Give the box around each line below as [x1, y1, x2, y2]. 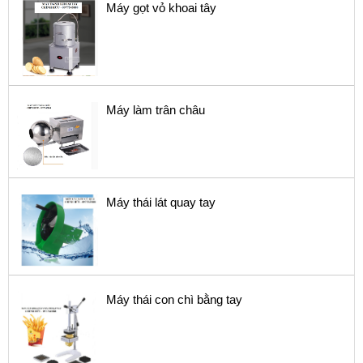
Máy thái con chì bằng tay [106, 292, 242, 306]
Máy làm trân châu [106, 102, 205, 117]
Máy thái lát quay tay [106, 195, 216, 210]
